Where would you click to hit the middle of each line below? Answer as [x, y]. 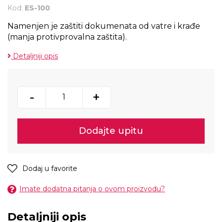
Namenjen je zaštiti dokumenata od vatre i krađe [104, 26]
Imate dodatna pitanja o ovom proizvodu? [92, 189]
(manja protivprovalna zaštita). [67, 37]
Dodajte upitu [111, 131]
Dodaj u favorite [50, 168]
